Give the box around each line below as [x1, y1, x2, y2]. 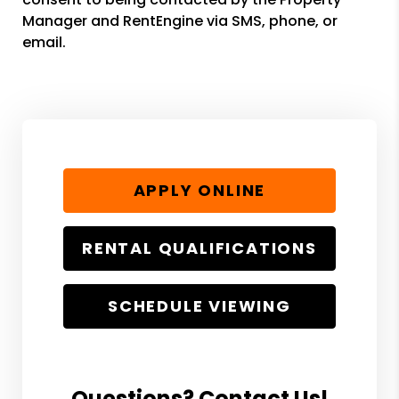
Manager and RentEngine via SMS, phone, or [21, 10, 338, 31]
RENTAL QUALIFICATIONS [82, 237, 317, 260]
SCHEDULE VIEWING [108, 295, 291, 318]
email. [21, 31, 66, 53]
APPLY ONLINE [133, 179, 266, 202]
